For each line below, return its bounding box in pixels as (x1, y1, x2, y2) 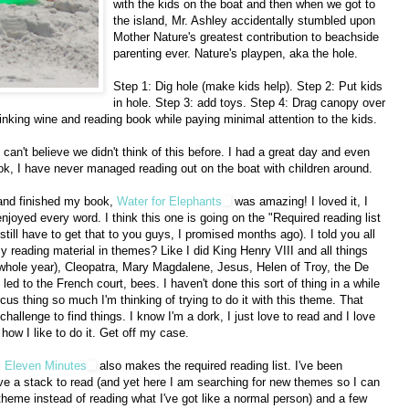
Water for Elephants (117, 194, 222, 208)
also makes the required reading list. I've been (96, 358, 342, 372)
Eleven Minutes (5, 358, 87, 372)
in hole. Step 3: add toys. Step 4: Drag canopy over (113, 95, 385, 110)
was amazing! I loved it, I (231, 194, 368, 208)
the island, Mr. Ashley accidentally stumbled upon (113, 13, 375, 27)
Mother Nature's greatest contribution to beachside (113, 29, 379, 44)
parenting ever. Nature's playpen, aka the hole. (113, 46, 358, 60)
